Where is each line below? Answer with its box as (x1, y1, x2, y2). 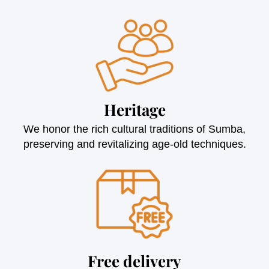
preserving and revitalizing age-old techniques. (23, 138, 246, 150)
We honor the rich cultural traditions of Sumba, (23, 122, 246, 135)
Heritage (103, 98, 166, 120)
